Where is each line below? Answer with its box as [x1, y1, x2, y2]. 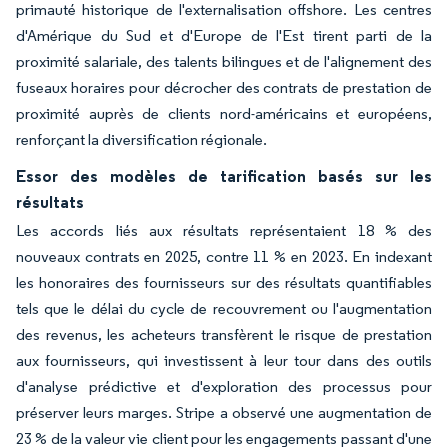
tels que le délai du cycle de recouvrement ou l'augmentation [16, 299, 432, 318]
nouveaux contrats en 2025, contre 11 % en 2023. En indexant [16, 247, 432, 266]
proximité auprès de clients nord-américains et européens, [16, 104, 432, 123]
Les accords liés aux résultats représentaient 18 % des [16, 221, 432, 240]
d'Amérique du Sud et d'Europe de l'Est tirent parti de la [16, 26, 432, 45]
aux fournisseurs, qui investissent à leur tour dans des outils [16, 351, 432, 370]
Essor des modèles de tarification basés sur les [16, 166, 432, 186]
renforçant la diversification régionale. [16, 130, 267, 149]
